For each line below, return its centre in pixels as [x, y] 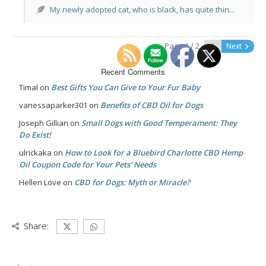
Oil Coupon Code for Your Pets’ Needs [88, 164]
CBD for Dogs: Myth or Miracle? [132, 182]
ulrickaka [35, 153]
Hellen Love [40, 182]
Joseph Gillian [44, 123]
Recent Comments [133, 72]
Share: [36, 226]
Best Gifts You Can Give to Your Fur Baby [126, 87]
